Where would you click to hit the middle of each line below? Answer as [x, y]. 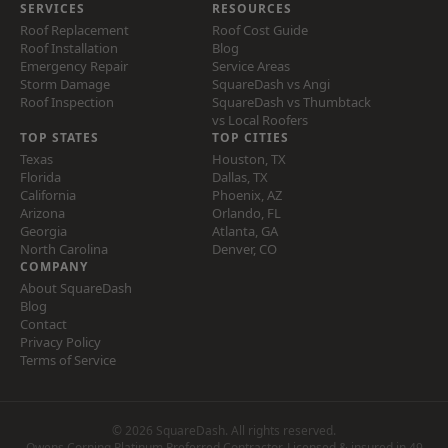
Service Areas [251, 66]
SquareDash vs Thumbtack [291, 102]
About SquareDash [76, 288]
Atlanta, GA [245, 231]
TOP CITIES [250, 137]
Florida [40, 177]
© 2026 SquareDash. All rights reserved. [224, 430]
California [48, 195]
